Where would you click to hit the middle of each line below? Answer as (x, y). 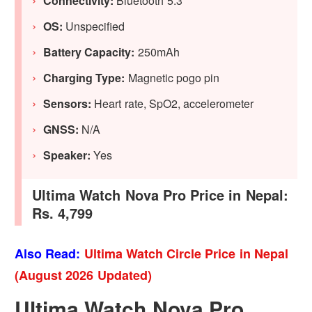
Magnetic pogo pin (172, 78)
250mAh (157, 52)
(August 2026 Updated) (83, 275)
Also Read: (48, 254)
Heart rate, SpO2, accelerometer (173, 104)
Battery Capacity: (89, 52)
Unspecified (94, 26)
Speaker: (67, 155)
